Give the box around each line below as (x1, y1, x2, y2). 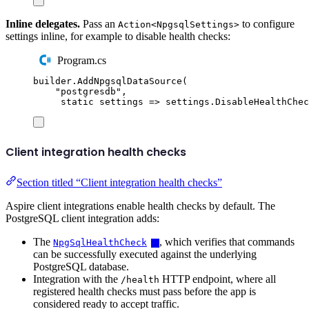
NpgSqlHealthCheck (53, 237, 147, 248)
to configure (239, 18, 295, 30)
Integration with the (33, 272, 121, 285)
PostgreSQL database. (33, 260, 129, 272)
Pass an (80, 18, 118, 30)
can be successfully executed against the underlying (33, 248, 257, 260)
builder (33, 76, 72, 87)
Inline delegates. (6, 18, 80, 30)
